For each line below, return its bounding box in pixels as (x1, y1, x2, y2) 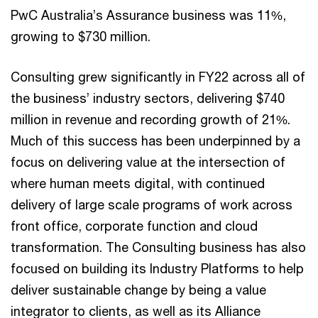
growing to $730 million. (11, 28, 150, 44)
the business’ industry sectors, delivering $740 (11, 89, 285, 106)
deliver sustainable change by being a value (11, 281, 266, 297)
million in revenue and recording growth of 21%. (11, 111, 290, 127)
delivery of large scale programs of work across (11, 196, 292, 212)
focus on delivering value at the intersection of (11, 153, 285, 170)
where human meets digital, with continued (11, 175, 265, 191)
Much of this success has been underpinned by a (11, 132, 300, 148)
